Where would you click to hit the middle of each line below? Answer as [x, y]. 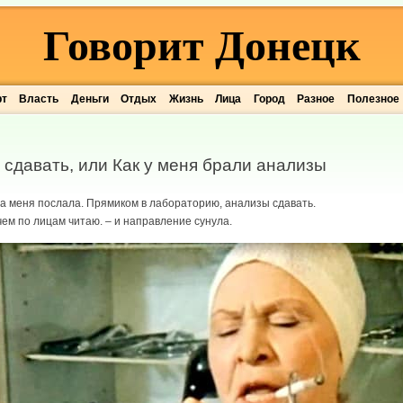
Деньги [90, 99]
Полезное [373, 99]
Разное [316, 99]
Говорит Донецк [201, 45]
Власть [39, 99]
